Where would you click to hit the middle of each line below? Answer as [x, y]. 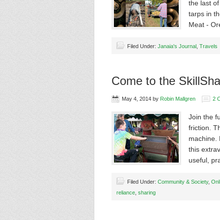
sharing [147, 192]
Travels [208, 46]
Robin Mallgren [178, 99]
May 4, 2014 [137, 99]
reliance [126, 192]
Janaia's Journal [177, 46]
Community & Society [183, 182]
